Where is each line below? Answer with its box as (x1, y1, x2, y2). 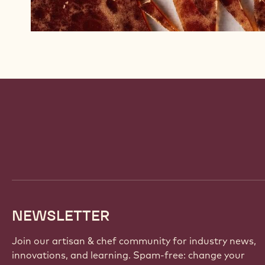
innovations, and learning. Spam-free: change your (12, 248, 245, 261)
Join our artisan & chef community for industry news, (12, 234, 256, 247)
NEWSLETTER (12, 206, 110, 225)
